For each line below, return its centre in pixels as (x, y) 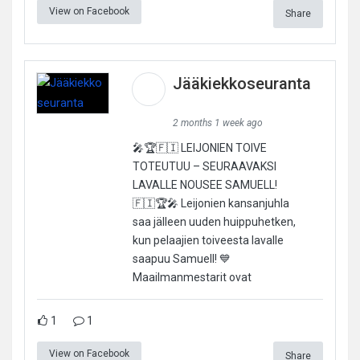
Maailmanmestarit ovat (192, 277)
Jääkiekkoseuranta (241, 83)
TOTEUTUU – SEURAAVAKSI (204, 166)
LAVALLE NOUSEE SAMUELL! (205, 184)
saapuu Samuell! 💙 (181, 258)
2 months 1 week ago (217, 123)
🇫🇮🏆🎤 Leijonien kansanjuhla (211, 203)
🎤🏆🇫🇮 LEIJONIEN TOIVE (199, 147)
